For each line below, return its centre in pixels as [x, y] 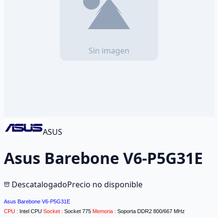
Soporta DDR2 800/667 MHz [152, 211]
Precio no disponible [105, 184]
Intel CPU [31, 211]
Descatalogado [38, 184]
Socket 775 [78, 211]
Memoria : [105, 211]
